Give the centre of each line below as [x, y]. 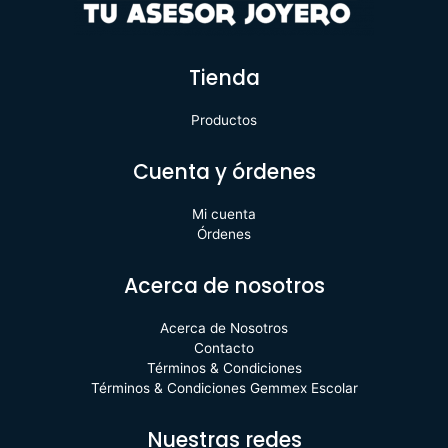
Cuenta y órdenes [224, 171]
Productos [224, 119]
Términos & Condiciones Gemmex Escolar [224, 387]
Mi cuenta [224, 213]
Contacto [224, 347]
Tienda [224, 77]
